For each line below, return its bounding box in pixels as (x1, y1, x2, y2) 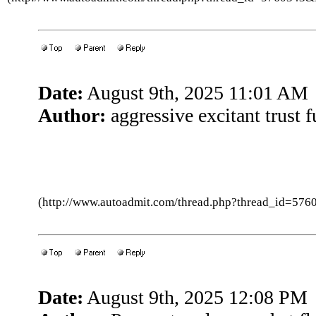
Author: (38, 104, 106, 126)
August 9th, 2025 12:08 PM (83, 286, 308, 308)
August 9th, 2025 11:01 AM (83, 82, 308, 104)
